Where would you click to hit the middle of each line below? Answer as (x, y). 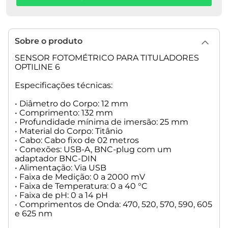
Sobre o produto (49, 41)
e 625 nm (34, 214)
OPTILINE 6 (37, 67)
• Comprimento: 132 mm (64, 113)
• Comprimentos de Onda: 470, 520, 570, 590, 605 (113, 205)
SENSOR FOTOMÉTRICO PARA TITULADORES (107, 58)
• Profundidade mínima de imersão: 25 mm (102, 122)
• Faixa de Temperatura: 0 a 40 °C (81, 186)
